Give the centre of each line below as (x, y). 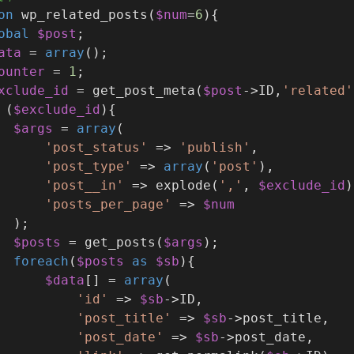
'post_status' (96, 148)
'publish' (215, 148)
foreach (41, 262)
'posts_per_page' (108, 205)
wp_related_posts (85, 15)
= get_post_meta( (136, 91)
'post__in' (85, 186)
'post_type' (88, 167)
